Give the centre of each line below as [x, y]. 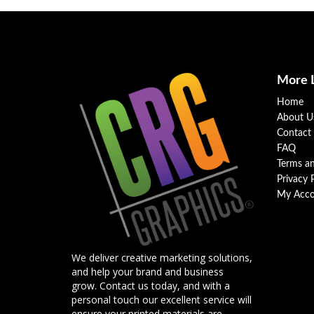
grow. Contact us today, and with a [151, 286]
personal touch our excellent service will [162, 300]
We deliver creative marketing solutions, [162, 258]
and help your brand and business [148, 272]
